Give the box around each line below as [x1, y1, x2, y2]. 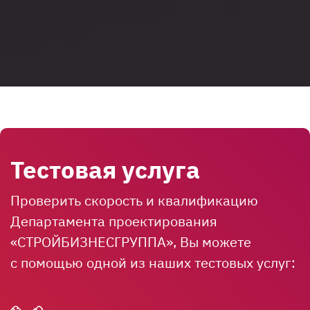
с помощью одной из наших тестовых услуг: [10, 253, 295, 273]
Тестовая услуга [10, 154, 200, 186]
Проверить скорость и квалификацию [10, 191, 258, 210]
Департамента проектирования [10, 212, 217, 231]
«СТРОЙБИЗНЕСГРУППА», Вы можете [10, 232, 251, 252]
